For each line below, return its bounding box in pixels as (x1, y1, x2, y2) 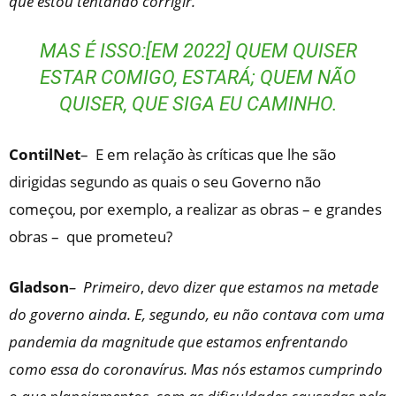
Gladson (9, 277, 69, 297)
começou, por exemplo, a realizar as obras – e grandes (9, 199, 382, 219)
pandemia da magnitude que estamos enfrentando (9, 331, 348, 352)
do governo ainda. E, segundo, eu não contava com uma (9, 304, 385, 324)
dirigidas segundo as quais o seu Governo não (9, 171, 321, 192)
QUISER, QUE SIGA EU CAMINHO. (58, 93, 338, 115)
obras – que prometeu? (9, 226, 172, 247)
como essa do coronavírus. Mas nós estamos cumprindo (9, 359, 383, 379)
